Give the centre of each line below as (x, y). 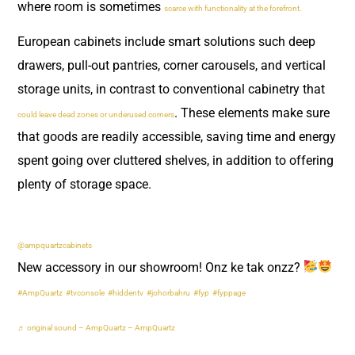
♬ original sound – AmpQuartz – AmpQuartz (96, 328)
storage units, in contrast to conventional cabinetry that (171, 90)
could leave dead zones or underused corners (96, 115)
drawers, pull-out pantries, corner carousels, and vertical (172, 66)
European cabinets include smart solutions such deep (166, 42)
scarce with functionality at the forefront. (234, 8)
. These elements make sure (252, 113)
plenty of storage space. (86, 185)
